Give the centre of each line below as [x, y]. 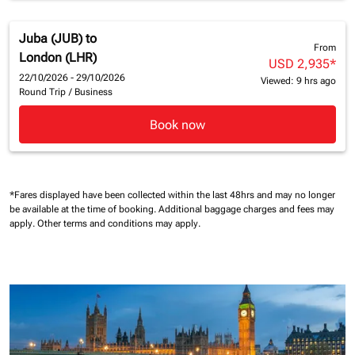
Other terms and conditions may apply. [119, 224]
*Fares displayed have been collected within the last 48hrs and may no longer [172, 195]
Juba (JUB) [51, 39]
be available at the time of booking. [84, 210]
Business [94, 92]
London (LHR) [58, 58]
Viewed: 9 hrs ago [298, 81]
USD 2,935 [299, 64]
